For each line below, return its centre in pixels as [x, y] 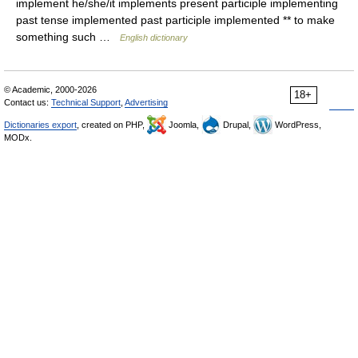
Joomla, [184, 125]
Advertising [146, 102]
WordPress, [297, 125]
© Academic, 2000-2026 [50, 89]
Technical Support [86, 102]
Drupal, [237, 125]
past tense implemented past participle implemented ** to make [175, 20]
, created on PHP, [112, 125]
